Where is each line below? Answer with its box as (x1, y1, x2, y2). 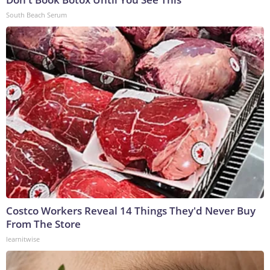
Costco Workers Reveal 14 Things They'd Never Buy (6, 204, 256, 218)
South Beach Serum (6, 10, 67, 20)
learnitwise (6, 234, 40, 244)
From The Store (6, 217, 81, 231)
